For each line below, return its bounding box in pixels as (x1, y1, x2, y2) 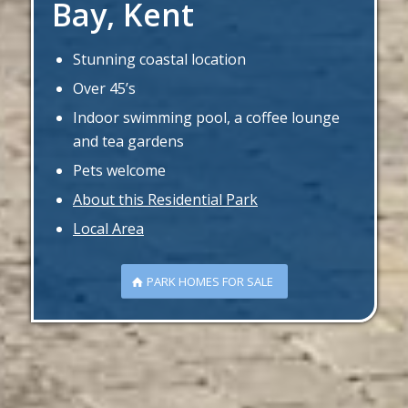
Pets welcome (73, 160, 166, 180)
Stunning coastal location (73, 49, 246, 69)
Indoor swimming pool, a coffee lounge (73, 107, 340, 127)
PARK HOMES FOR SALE (146, 273, 273, 290)
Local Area (73, 219, 144, 239)
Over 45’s (73, 78, 136, 98)
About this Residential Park (73, 189, 258, 209)
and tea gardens (73, 131, 184, 151)
